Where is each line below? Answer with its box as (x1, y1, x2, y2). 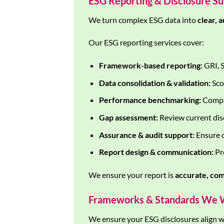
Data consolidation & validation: (98, 77, 210, 87)
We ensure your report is (88, 169, 175, 179)
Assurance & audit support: (98, 129, 194, 139)
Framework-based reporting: (98, 60, 202, 70)
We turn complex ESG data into (88, 14, 197, 24)
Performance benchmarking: (98, 95, 201, 105)
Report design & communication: (98, 147, 213, 157)
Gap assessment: (98, 112, 158, 122)
